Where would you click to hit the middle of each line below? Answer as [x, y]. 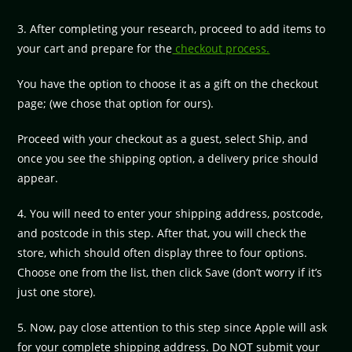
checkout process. [221, 48]
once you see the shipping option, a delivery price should [168, 158]
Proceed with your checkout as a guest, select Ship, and [163, 138]
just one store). [57, 291]
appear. [38, 178]
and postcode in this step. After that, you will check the [162, 233]
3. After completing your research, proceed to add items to [172, 28]
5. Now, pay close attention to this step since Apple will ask [172, 327]
